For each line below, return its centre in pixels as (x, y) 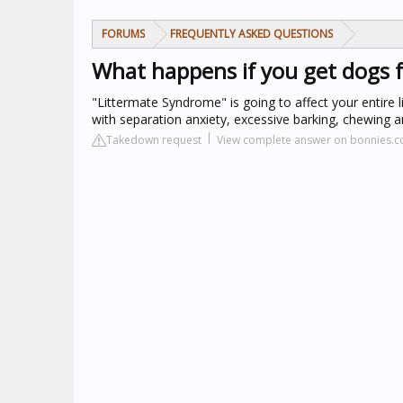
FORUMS (123, 34)
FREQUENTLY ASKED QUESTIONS (251, 34)
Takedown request (154, 140)
